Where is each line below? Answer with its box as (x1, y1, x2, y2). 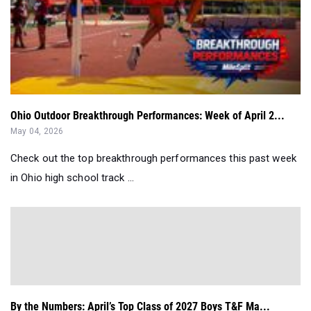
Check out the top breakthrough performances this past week (10, 152, 296, 165)
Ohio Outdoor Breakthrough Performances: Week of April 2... (10, 109, 285, 123)
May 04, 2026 (10, 126, 64, 137)
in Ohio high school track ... (10, 171, 134, 185)
